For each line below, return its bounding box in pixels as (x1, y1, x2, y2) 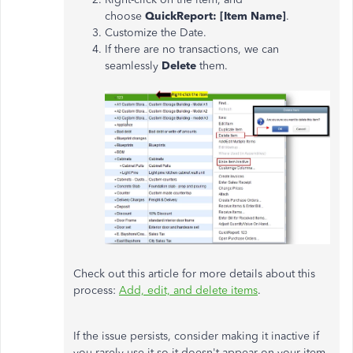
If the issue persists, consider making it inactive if (73, 329, 319, 344)
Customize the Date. (105, 26, 210, 39)
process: (73, 284, 119, 298)
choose (105, 9, 145, 23)
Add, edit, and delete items (119, 284, 258, 298)
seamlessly (105, 59, 162, 72)
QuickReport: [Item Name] (145, 9, 286, 23)
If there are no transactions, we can (105, 43, 279, 56)
